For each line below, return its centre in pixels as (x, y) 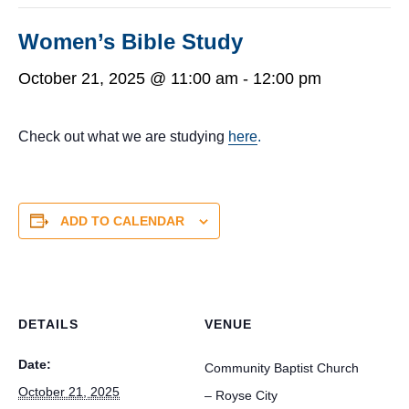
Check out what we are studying (123, 136)
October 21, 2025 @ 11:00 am (128, 78)
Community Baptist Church (282, 367)
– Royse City (241, 395)
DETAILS (48, 324)
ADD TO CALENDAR (122, 220)
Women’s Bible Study (131, 41)
